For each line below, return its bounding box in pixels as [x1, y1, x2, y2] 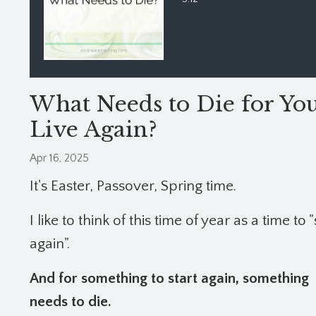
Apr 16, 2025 [30, 152, 89, 164]
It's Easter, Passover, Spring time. [30, 178, 236, 194]
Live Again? [30, 116, 157, 142]
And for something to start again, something [30, 270, 309, 286]
